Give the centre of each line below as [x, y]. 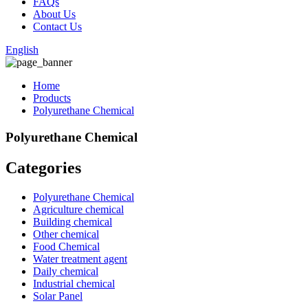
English [22, 50]
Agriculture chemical [78, 209]
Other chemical [66, 234]
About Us [54, 14]
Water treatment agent [80, 258]
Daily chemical [66, 271]
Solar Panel [58, 296]
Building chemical [73, 221]
